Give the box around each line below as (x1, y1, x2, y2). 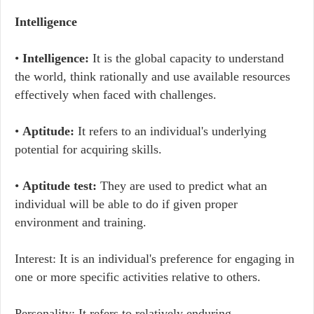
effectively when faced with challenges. (15, 88, 217, 102)
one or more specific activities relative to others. (15, 270, 261, 284)
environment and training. (15, 215, 146, 229)
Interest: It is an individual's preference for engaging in (15, 252, 294, 266)
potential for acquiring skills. (15, 142, 162, 156)
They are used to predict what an (97, 179, 267, 193)
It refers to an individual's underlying (74, 124, 266, 138)
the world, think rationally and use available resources (15, 69, 290, 83)
